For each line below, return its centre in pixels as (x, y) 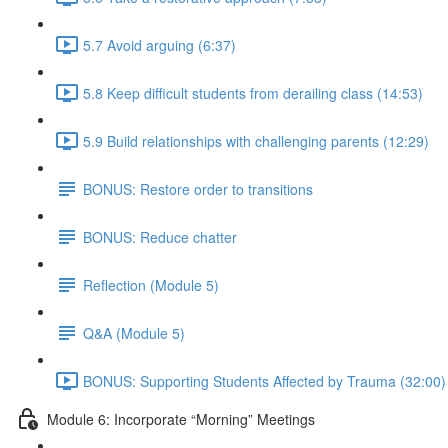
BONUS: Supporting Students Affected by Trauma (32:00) (264, 380)
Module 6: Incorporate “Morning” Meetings (181, 418)
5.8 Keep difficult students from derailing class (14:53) (253, 92)
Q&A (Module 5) (134, 332)
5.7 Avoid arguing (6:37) (159, 44)
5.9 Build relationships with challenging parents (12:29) (256, 140)
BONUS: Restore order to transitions (198, 188)
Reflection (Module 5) (151, 284)
